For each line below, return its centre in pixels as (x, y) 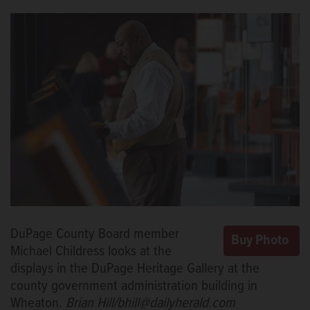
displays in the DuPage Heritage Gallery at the (135, 268)
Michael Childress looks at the (91, 251)
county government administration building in (134, 286)
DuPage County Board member (95, 234)
